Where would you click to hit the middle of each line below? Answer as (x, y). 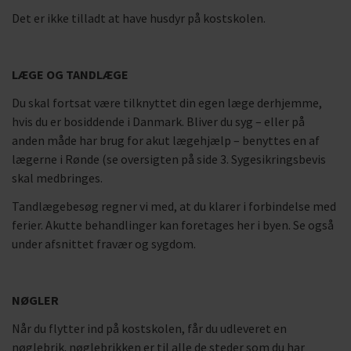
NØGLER (35, 300)
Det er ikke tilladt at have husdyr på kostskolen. (139, 18)
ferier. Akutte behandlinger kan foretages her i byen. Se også (173, 225)
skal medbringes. (57, 178)
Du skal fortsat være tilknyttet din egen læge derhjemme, (167, 103)
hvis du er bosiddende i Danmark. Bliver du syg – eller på (158, 121)
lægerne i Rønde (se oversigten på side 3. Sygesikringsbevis (169, 159)
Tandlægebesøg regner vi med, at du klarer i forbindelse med (174, 206)
